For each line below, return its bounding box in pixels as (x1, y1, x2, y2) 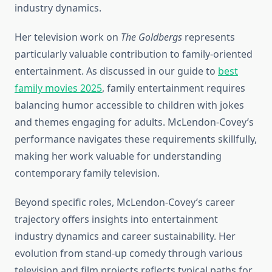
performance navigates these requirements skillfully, (15, 132, 257, 146)
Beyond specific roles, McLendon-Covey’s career (15, 195, 235, 209)
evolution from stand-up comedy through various (15, 246, 243, 260)
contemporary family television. (15, 166, 160, 180)
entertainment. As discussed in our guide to (15, 64, 218, 78)
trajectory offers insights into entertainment (15, 212, 218, 226)
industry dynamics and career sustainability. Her (15, 229, 236, 243)
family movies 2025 (15, 81, 102, 95)
